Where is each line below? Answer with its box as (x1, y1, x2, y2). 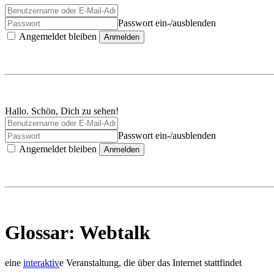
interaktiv (23, 257, 59, 268)
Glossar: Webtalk (5, 221, 150, 244)
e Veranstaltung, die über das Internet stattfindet (59, 257, 242, 268)
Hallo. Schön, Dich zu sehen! (5, 106, 119, 116)
